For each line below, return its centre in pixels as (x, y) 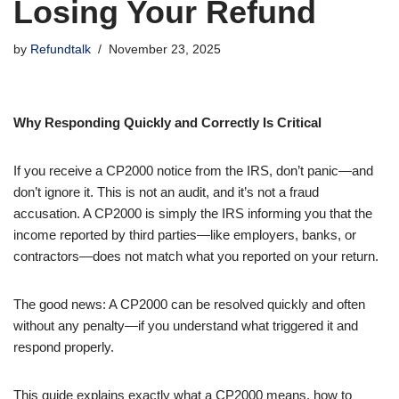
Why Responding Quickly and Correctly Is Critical (167, 122)
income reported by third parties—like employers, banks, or (185, 234)
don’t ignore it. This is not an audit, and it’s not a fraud (166, 191)
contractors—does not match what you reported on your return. (196, 256)
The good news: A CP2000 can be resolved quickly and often (189, 304)
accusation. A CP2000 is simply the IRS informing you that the (193, 213)
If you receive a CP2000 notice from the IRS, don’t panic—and (193, 170)
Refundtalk (61, 49)
